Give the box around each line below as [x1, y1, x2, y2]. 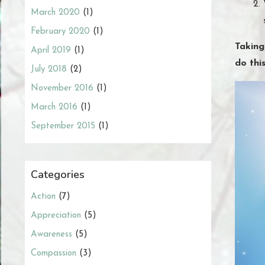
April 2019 [31, 46, 71, 55]
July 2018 [31, 64, 67, 74]
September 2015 [31, 121, 95, 131]
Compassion [31, 248, 76, 258]
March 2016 [31, 102, 77, 112]
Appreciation [31, 211, 81, 220]
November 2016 [31, 83, 93, 93]
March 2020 [31, 8, 80, 17]
